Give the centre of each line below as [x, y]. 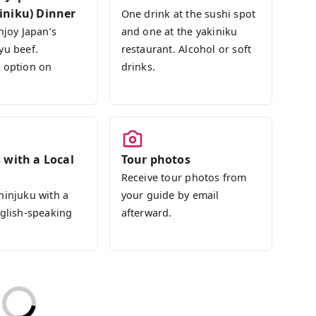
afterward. [146, 213]
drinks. [138, 67]
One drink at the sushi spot [188, 14]
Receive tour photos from [184, 177]
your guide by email [170, 195]
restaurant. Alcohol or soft [186, 49]
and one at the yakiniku [179, 31]
